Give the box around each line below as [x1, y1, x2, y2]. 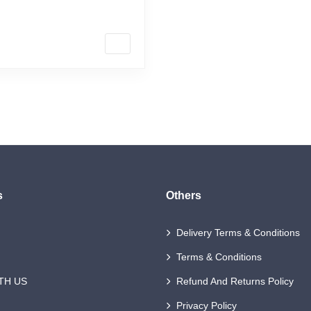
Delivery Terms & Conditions [176, 227, 300, 239]
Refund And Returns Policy [176, 276, 294, 287]
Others [166, 190, 201, 202]
